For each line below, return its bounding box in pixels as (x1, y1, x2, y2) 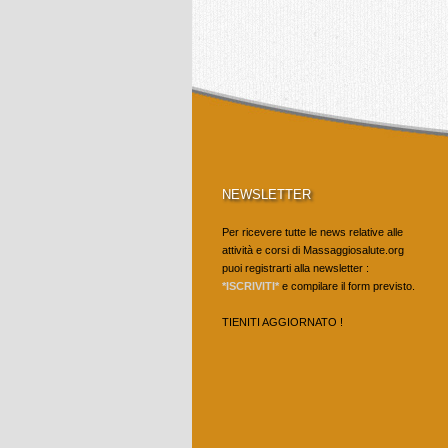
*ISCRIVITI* (222, 280, 279, 292)
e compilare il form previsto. (279, 280, 415, 292)
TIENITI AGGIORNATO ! (222, 316, 343, 328)
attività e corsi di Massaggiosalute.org (222, 244, 404, 256)
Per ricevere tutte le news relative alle (222, 226, 403, 238)
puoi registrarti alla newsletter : (222, 262, 369, 274)
